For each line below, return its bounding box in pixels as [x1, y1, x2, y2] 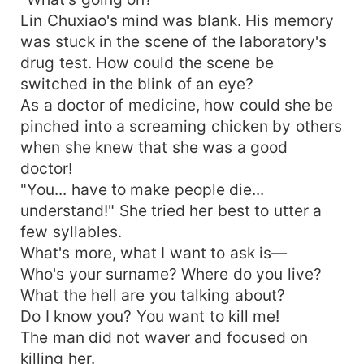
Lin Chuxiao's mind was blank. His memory [20, 10, 334, 30]
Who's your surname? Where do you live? [20, 263, 322, 284]
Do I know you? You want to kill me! [20, 305, 280, 326]
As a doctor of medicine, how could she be [20, 94, 334, 115]
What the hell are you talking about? [20, 284, 285, 305]
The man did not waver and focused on [20, 327, 309, 347]
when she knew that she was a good [20, 136, 288, 157]
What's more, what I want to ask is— [20, 242, 288, 262]
